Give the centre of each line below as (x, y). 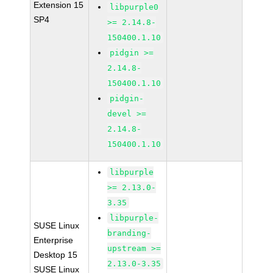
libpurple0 (134, 7)
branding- (129, 233)
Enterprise (54, 240)
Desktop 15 (56, 255)
